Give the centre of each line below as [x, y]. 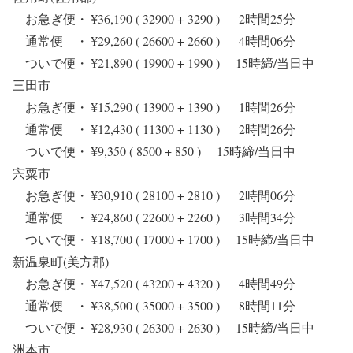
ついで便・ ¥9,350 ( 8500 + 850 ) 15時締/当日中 [160, 151]
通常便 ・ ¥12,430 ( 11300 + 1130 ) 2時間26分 [154, 129]
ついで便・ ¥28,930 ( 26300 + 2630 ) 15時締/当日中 [170, 328]
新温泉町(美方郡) [61, 262]
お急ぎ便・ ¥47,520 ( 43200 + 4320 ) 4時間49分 [154, 284]
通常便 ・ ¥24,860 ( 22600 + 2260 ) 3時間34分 [154, 217]
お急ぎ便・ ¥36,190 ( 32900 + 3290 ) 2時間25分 [154, 19]
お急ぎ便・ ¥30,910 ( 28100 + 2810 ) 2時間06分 [154, 195]
